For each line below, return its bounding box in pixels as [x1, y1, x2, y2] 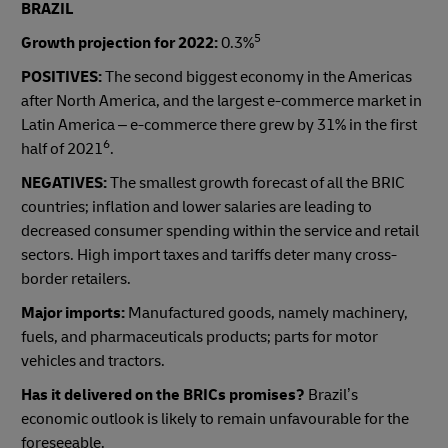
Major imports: [21, 302, 128, 323]
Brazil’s [305, 384, 358, 405]
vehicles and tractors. [21, 350, 165, 371]
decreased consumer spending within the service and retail [21, 220, 419, 241]
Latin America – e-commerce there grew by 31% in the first [21, 114, 417, 135]
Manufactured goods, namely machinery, [128, 302, 408, 323]
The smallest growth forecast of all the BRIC [110, 172, 405, 193]
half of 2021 [21, 138, 103, 159]
